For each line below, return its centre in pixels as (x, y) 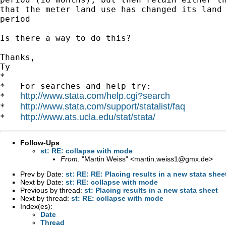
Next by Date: (43, 182)
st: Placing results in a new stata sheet (151, 190)
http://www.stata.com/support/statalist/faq (103, 106)
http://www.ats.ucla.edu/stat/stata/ (88, 117)
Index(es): (36, 206)
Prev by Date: (43, 174)
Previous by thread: (52, 190)
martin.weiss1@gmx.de (172, 159)
